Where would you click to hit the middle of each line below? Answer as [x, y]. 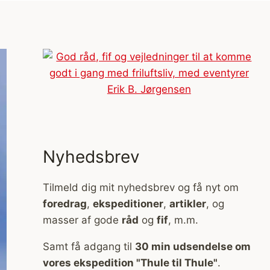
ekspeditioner [128, 203]
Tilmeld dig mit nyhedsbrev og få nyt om [140, 187]
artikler [187, 203]
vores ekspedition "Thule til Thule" [130, 262]
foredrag [64, 203]
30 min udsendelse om [193, 246]
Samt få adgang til [89, 246]
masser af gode [82, 220]
